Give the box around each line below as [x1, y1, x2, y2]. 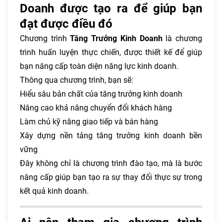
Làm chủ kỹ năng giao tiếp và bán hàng [20, 116, 158, 126]
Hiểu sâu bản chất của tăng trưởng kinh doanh [20, 89, 182, 99]
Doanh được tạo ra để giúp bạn [20, 1, 202, 15]
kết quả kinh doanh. [20, 186, 89, 196]
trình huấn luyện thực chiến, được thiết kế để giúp [20, 47, 202, 57]
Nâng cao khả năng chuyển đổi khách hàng [20, 103, 172, 112]
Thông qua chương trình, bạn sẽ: [20, 75, 133, 85]
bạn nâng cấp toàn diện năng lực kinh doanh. [20, 61, 178, 71]
